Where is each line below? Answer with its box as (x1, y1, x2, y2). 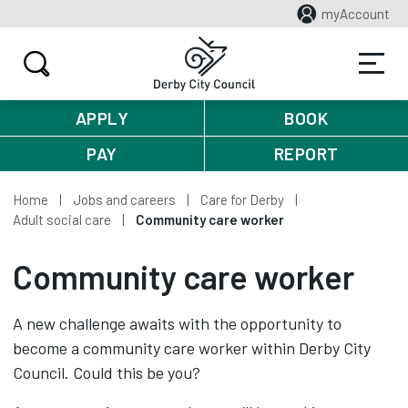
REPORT (273, 143, 339, 164)
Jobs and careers (73, 191, 176, 208)
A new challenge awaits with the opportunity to (13, 313, 342, 333)
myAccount (321, 5, 390, 22)
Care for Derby (200, 191, 284, 208)
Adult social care (13, 211, 111, 228)
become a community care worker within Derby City (13, 338, 371, 358)
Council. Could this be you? (13, 362, 200, 382)
